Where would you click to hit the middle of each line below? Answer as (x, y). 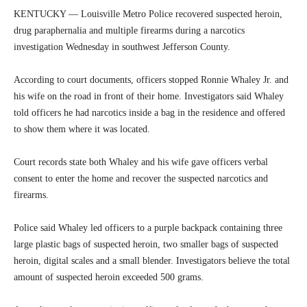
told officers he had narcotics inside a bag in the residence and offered (149, 113)
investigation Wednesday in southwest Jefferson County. (122, 47)
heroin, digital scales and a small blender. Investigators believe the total (152, 261)
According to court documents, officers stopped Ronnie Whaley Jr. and (151, 80)
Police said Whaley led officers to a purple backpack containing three (148, 228)
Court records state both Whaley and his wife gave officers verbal (141, 162)
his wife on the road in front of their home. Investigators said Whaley (149, 96)
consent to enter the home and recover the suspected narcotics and (141, 179)
